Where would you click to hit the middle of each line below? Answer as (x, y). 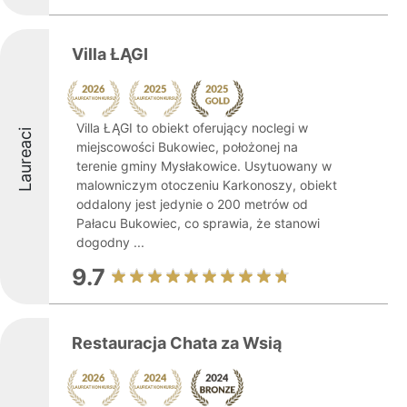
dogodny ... (110, 242)
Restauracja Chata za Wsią (177, 343)
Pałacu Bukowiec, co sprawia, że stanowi (198, 223)
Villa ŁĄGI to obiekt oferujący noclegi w (192, 128)
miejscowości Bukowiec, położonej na (187, 147)
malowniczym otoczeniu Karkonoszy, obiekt (207, 185)
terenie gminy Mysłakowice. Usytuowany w (204, 166)
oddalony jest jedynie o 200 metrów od (192, 204)
